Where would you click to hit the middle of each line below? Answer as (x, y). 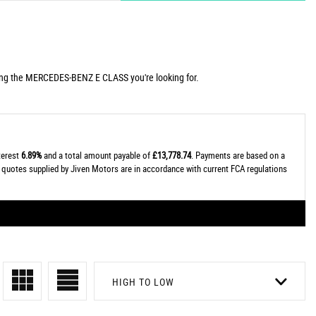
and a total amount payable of (97, 155)
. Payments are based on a (238, 155)
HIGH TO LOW (143, 282)
